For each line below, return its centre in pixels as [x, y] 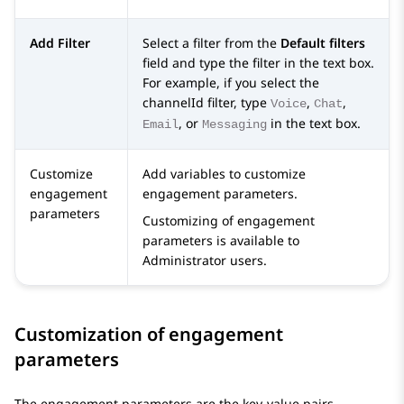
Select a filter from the [211, 43]
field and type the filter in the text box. [258, 63]
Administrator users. [205, 261]
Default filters [323, 43]
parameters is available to [221, 241]
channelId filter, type [207, 103]
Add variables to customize [224, 174]
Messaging [234, 125]
